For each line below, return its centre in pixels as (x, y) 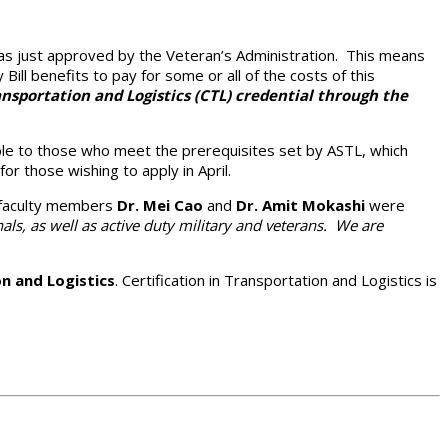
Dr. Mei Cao (160, 204)
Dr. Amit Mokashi (300, 204)
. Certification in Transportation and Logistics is (276, 279)
